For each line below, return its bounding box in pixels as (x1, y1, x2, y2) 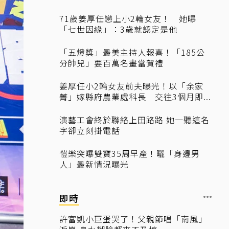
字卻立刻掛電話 (59, 124, 120, 136)
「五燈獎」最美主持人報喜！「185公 (59, 46, 205, 58)
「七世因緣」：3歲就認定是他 (59, 23, 177, 35)
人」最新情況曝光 (59, 158, 129, 170)
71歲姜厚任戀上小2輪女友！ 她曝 (59, 12, 196, 25)
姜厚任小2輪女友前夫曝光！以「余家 (59, 80, 203, 92)
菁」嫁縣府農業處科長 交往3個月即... (59, 90, 211, 103)
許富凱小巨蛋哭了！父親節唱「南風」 (59, 213, 207, 225)
